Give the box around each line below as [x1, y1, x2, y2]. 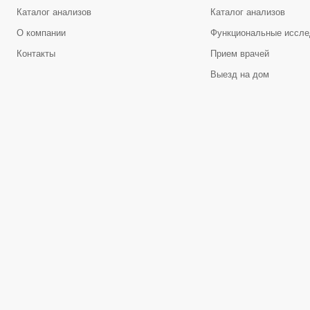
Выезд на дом [210, 69, 269, 80]
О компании [16, 28, 66, 38]
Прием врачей [210, 48, 269, 59]
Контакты [16, 48, 55, 59]
